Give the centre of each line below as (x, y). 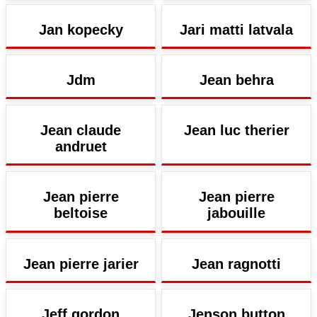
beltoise (81, 213)
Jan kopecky (81, 29)
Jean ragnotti (236, 264)
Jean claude (81, 131)
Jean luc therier (236, 131)
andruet (81, 147)
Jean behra (236, 80)
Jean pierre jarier (81, 264)
